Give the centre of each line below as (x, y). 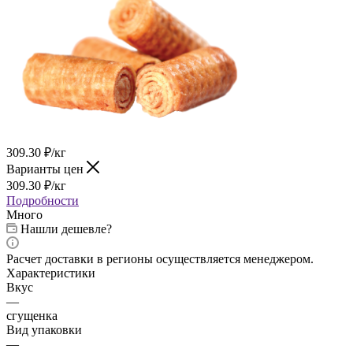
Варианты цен (46, 169)
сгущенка (32, 315)
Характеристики (51, 273)
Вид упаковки (44, 329)
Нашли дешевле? (66, 229)
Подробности (43, 200)
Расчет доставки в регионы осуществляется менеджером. (160, 258)
